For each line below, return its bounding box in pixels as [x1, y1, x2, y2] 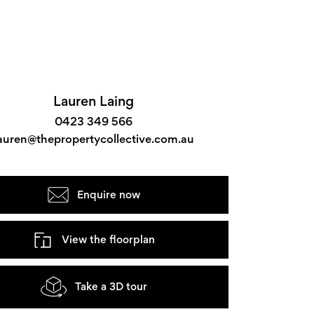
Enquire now [76, 187, 140, 201]
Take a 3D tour [74, 280, 147, 294]
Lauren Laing [53, 92, 134, 109]
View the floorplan [62, 232, 155, 246]
